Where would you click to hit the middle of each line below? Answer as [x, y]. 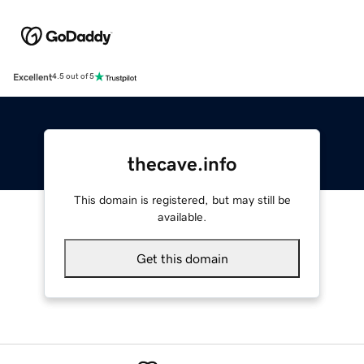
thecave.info [182, 164]
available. [182, 217]
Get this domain [182, 258]
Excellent [32, 77]
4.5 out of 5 [73, 77]
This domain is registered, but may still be [182, 199]
